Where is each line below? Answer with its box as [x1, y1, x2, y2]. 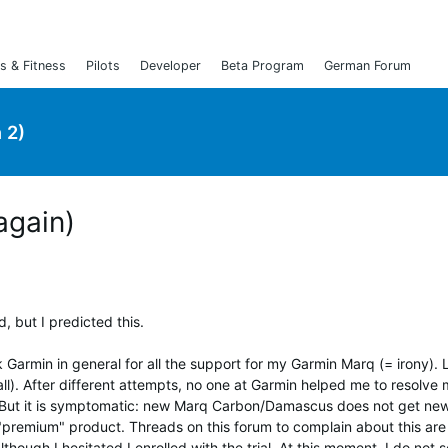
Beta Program [221, 58, 304, 73]
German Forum [324, 58, 411, 73]
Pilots [86, 58, 120, 73]
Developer [140, 58, 201, 73]
